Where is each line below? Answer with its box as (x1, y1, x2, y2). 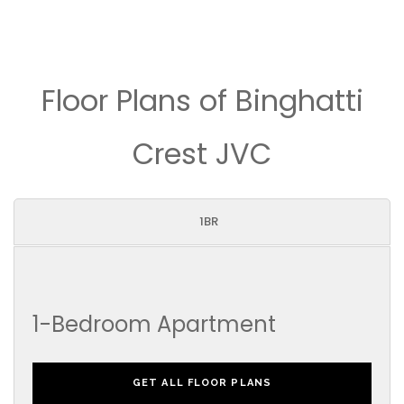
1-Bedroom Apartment (32, 309, 276, 340)
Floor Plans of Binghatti (41, 80, 363, 122)
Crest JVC (133, 133, 271, 175)
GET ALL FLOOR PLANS (133, 377, 271, 390)
